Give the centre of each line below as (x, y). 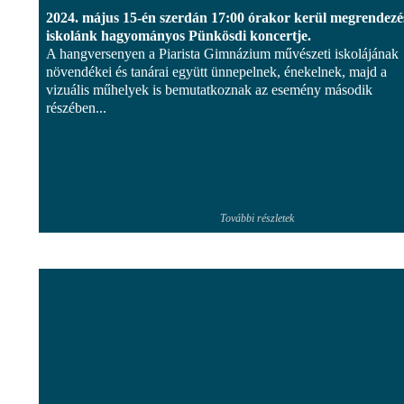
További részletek (257, 218)
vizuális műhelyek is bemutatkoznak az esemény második (209, 89)
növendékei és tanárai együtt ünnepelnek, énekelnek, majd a (216, 71)
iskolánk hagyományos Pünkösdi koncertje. (179, 35)
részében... (76, 107)
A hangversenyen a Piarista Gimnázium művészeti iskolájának (222, 53)
